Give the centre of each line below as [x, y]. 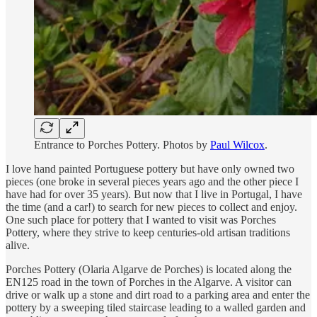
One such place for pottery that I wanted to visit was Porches [141, 219]
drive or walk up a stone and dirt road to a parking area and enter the [158, 294]
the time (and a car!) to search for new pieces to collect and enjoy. [151, 207]
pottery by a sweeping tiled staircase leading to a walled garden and [156, 307]
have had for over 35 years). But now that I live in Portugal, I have [154, 194]
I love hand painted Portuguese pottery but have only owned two [150, 168]
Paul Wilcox [237, 144]
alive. [18, 245]
